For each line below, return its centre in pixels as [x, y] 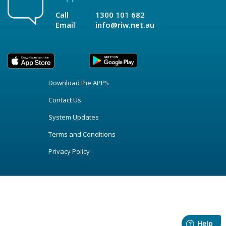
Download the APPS [78, 83]
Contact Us [65, 100]
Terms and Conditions [82, 134]
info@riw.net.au [125, 25]
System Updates [73, 117]
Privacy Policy [69, 152]
